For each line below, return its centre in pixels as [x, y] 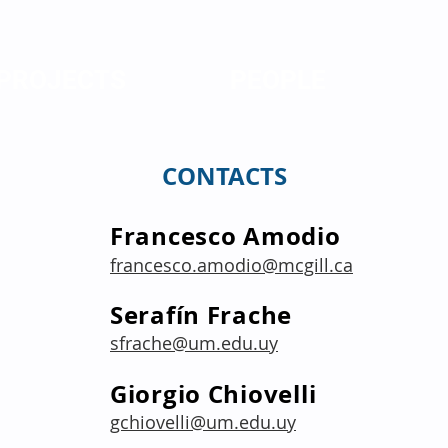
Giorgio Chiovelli [213, 394]
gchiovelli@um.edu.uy [203, 422]
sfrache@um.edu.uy [194, 343]
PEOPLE [277, 80]
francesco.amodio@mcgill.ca [231, 265]
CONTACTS [224, 176]
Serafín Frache [201, 315]
